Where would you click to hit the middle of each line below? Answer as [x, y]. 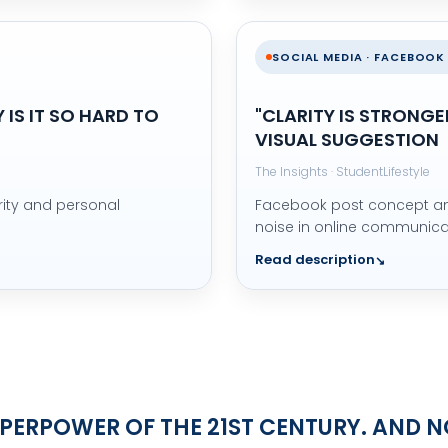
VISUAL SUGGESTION [347, 139]
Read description [315, 259]
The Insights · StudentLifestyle [342, 171]
